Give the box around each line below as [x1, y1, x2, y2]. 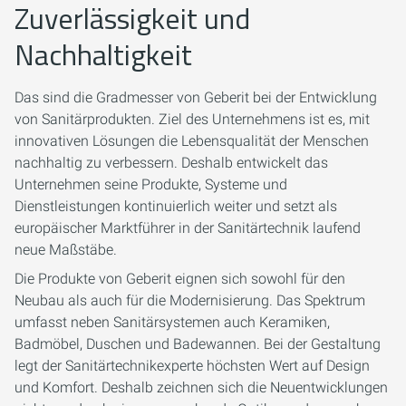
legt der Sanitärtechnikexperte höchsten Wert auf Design [14, 357, 370, 374]
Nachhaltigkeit [14, 33, 192, 76]
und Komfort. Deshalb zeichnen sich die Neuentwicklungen [14, 379, 388, 396]
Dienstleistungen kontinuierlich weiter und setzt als [14, 198, 337, 215]
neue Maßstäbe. [14, 241, 117, 258]
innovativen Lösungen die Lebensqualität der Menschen [14, 132, 369, 150]
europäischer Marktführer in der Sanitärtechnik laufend [14, 219, 361, 237]
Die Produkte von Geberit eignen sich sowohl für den [14, 270, 345, 287]
